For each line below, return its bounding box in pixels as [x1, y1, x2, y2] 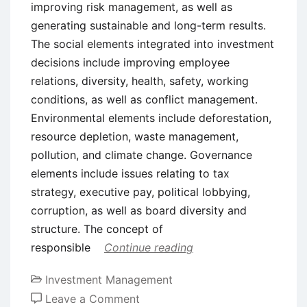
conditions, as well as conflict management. [31, 92, 258, 106]
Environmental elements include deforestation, [31, 110, 271, 125]
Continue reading [104, 240, 193, 254]
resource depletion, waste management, [31, 129, 238, 143]
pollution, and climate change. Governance [31, 147, 252, 162]
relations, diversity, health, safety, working [31, 73, 249, 88]
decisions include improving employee [31, 55, 230, 69]
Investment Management [45, 272, 173, 286]
